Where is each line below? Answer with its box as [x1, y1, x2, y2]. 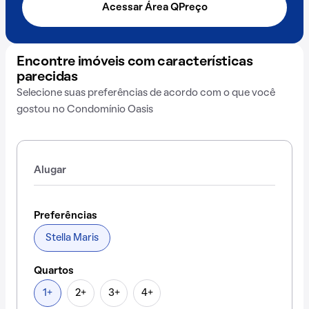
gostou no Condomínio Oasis [17, 105, 153, 114]
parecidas [17, 71, 78, 83]
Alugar [34, 166, 66, 175]
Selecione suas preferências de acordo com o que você [17, 88, 275, 98]
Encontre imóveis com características [17, 56, 253, 68]
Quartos [34, 266, 74, 276]
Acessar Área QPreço [101, 3, 208, 12]
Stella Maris [46, 233, 99, 243]
